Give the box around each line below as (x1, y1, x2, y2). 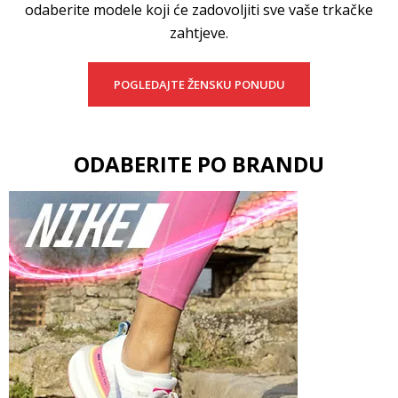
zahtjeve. (170, 22, 228, 43)
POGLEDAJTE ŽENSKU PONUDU (113, 76, 285, 92)
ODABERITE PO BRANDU (74, 148, 324, 179)
